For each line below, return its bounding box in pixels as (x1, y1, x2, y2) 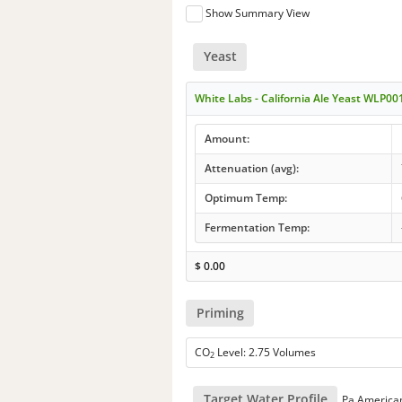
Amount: (204, 130, 249, 146)
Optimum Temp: (204, 189, 287, 205)
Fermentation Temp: (204, 219, 310, 235)
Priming (196, 303, 244, 321)
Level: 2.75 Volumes (214, 344, 317, 360)
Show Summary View (205, 5, 310, 22)
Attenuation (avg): (204, 160, 299, 176)
